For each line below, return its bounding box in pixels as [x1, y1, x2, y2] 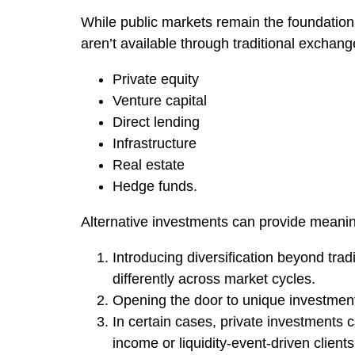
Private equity [113, 71, 199, 87]
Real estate [113, 157, 185, 173]
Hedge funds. [113, 178, 201, 194]
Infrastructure [113, 136, 197, 151]
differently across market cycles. [113, 271, 319, 287]
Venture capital [113, 93, 207, 109]
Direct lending [113, 114, 200, 130]
